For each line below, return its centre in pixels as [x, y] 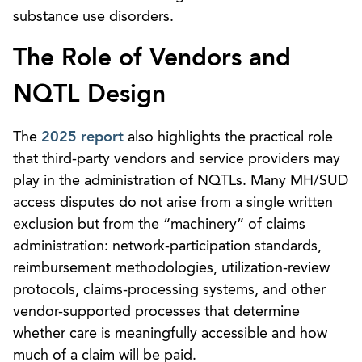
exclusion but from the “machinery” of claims [159, 224]
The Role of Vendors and [152, 59]
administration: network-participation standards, [167, 246]
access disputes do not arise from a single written [173, 202]
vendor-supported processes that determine [156, 311]
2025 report [82, 137]
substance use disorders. [93, 17]
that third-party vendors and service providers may [177, 159]
